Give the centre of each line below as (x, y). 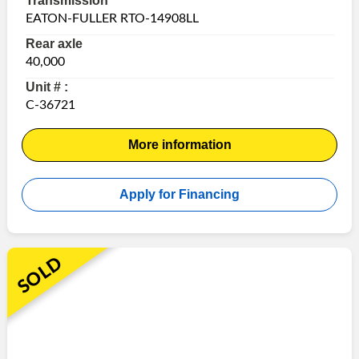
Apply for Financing (179, 194)
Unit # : (46, 87)
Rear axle (54, 43)
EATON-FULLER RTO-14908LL (112, 18)
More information (179, 144)
